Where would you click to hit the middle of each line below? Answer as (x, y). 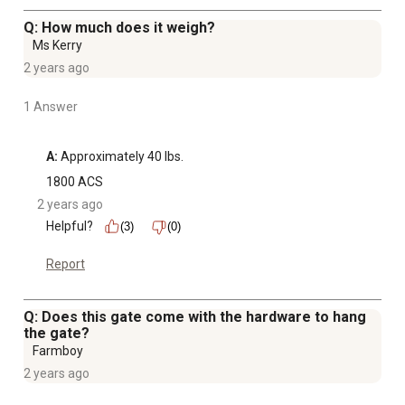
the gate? (57, 334)
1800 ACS (75, 182)
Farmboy (58, 351)
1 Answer (51, 107)
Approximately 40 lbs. (121, 157)
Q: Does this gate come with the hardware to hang (195, 317)
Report (66, 264)
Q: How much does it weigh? (119, 28)
